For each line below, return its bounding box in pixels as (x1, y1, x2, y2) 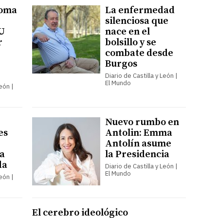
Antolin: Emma (105, 127, 172, 139)
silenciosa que (105, 15, 168, 27)
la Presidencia (105, 148, 169, 161)
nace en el (105, 25, 150, 38)
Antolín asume (105, 137, 171, 150)
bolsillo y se (105, 36, 156, 49)
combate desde (105, 47, 173, 59)
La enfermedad (105, 4, 175, 17)
